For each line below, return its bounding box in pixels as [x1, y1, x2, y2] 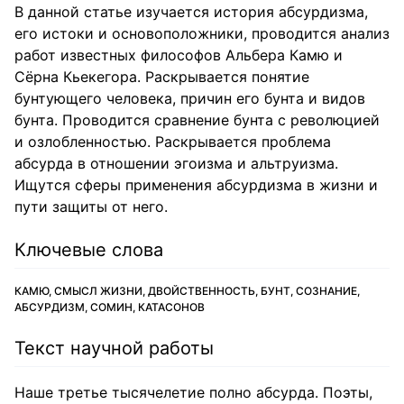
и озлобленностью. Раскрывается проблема [14, 133, 331, 151]
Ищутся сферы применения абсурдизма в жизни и [14, 176, 378, 194]
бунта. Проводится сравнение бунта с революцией [14, 111, 380, 129]
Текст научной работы [14, 337, 214, 359]
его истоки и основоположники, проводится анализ [14, 24, 390, 42]
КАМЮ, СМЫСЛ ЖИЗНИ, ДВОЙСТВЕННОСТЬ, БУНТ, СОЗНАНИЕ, [14, 284, 360, 298]
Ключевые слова [14, 239, 163, 261]
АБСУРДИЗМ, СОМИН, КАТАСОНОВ [14, 300, 205, 314]
